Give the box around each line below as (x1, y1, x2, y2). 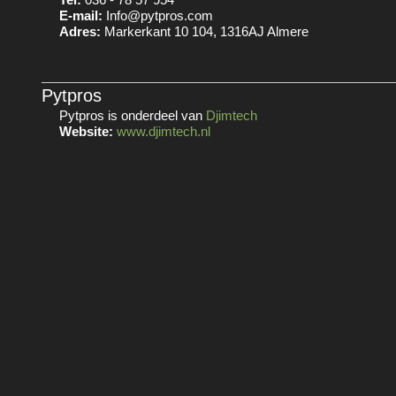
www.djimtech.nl (117, 124, 210, 140)
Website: (59, 124, 113, 140)
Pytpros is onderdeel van (59, 108, 206, 124)
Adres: (59, 24, 101, 40)
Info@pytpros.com (106, 8, 213, 24)
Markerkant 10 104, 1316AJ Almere (101, 24, 308, 40)
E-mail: (59, 8, 106, 24)
